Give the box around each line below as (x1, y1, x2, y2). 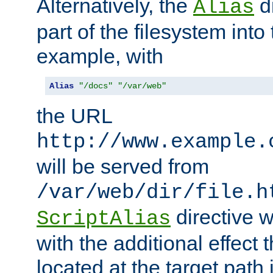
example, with (37, 44, 163, 68)
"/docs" (79, 81, 113, 91)
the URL (37, 104, 112, 128)
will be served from (37, 155, 209, 179)
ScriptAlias (37, 207, 171, 231)
